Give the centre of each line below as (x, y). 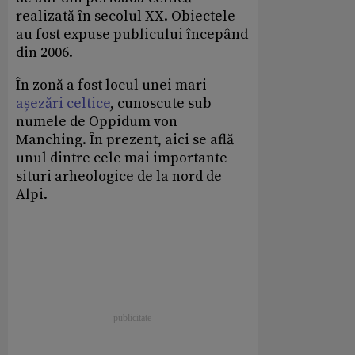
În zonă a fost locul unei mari (111, 86)
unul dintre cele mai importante (122, 158)
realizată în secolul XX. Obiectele (126, 17)
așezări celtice (63, 104)
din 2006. (44, 53)
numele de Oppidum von (97, 122)
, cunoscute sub (161, 104)
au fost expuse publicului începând (132, 35)
